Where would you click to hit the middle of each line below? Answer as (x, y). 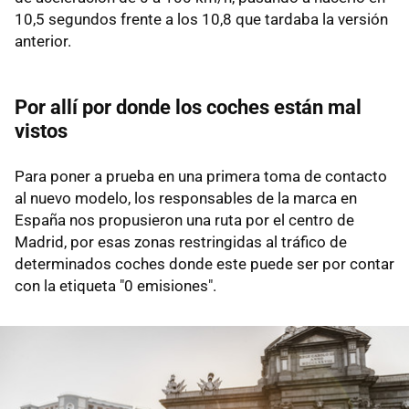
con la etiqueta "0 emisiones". (115, 285)
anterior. (43, 41)
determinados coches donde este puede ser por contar (204, 263)
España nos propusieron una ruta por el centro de (184, 220)
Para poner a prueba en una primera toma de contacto (201, 176)
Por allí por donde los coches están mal (188, 107)
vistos (41, 131)
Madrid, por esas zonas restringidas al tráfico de (181, 241)
